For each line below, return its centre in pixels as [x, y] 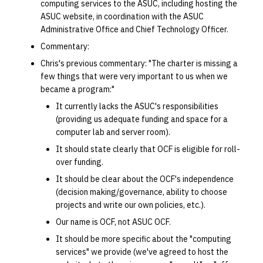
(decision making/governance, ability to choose [141, 192]
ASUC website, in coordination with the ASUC [122, 16]
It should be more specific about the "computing [143, 239]
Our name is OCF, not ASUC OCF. [113, 222]
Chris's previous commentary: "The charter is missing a [139, 63]
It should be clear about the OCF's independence [144, 179]
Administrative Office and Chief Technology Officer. [134, 29]
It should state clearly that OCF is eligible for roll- [148, 149]
